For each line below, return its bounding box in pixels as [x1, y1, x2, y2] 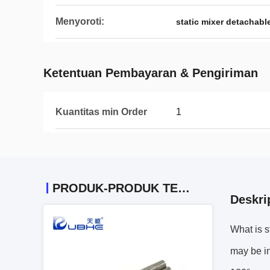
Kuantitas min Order [55, 107, 147, 117]
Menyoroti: [55, 16, 104, 27]
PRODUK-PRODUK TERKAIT [178, 181, 190, 195]
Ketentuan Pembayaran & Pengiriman [43, 66, 258, 80]
